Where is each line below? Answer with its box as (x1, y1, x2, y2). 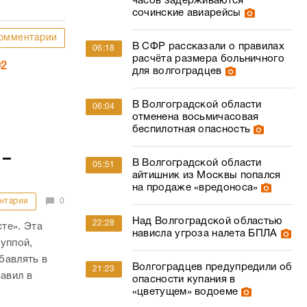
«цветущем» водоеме (132, 287, 238, 297)
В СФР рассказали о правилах (132, 42, 284, 51)
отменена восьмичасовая (132, 112, 259, 122)
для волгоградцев (132, 66, 222, 76)
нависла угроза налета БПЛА (132, 229, 278, 238)
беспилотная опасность (132, 125, 251, 134)
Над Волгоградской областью (132, 217, 282, 226)
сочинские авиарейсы (132, 8, 241, 18)
